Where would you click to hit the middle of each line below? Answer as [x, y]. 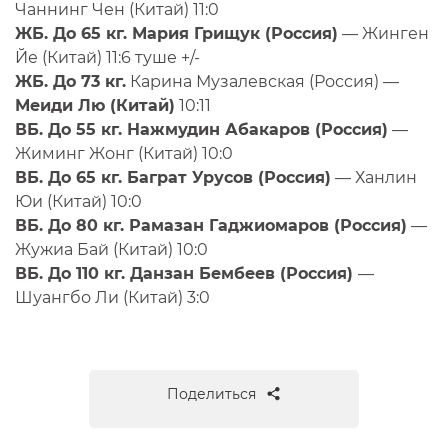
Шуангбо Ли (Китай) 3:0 [112, 297]
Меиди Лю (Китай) [95, 105]
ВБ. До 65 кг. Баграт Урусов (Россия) [173, 177]
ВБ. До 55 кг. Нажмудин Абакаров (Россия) [201, 129]
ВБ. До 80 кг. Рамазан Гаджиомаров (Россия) [211, 225]
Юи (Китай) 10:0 [78, 201]
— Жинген [383, 33]
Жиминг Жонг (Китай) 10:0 [124, 153]
